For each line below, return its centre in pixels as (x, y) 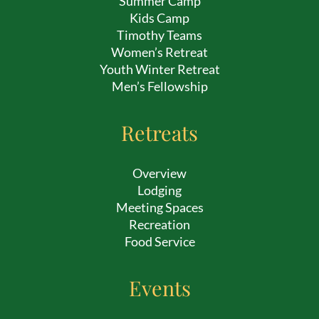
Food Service (159, 241)
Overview (159, 173)
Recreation (159, 224)
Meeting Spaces (159, 207)
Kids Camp (159, 17)
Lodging (159, 190)
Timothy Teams (159, 35)
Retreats (159, 132)
